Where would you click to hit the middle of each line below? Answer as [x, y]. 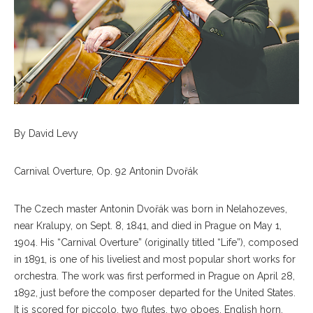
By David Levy [46, 133]
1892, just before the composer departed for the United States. [155, 292]
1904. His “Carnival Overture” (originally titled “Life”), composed [156, 242]
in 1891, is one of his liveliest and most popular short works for [155, 259]
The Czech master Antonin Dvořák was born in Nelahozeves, [151, 209]
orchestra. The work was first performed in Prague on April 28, [154, 276]
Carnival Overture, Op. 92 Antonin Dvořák [106, 171]
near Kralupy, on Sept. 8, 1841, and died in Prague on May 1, [148, 225]
